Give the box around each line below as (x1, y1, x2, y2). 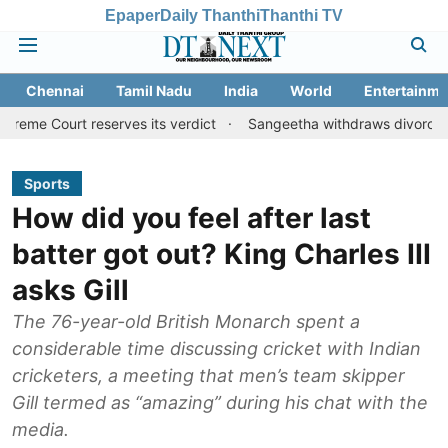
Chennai (26, 82, 84, 99)
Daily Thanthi (160, 6, 260, 24)
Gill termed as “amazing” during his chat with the (12, 392, 428, 413)
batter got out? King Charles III (12, 237, 431, 271)
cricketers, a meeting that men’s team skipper (12, 365, 405, 386)
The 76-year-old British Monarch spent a (12, 311, 360, 332)
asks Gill (12, 273, 129, 307)
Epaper (105, 6, 160, 24)
